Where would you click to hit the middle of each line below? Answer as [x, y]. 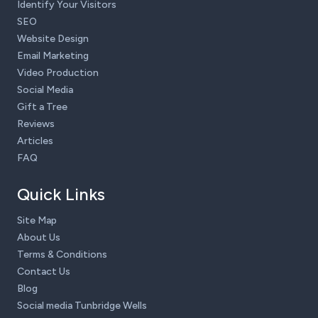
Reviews [36, 124]
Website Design [53, 38]
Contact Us [44, 271]
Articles [35, 141]
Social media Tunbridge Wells [82, 305]
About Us [39, 237]
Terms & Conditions [62, 254]
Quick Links [61, 194]
